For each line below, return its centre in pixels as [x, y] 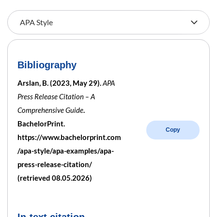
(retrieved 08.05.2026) [55, 178]
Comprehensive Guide [50, 110]
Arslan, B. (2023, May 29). [60, 83]
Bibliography [47, 65]
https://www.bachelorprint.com [69, 137]
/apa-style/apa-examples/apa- [66, 150]
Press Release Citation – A [56, 96]
